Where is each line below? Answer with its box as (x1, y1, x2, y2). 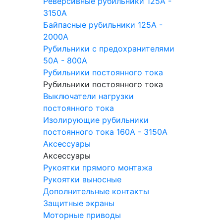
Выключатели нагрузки (43, 91, 134, 101)
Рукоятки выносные (43, 174, 121, 184)
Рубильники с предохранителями (43, 44, 174, 54)
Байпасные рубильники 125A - (43, 20, 163, 30)
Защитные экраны (43, 198, 114, 208)
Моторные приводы (43, 210, 121, 220)
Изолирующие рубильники (43, 115, 149, 125)
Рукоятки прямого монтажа (43, 163, 153, 172)
